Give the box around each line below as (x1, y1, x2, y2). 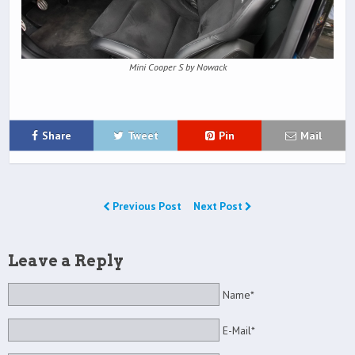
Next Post (193, 199, 245, 214)
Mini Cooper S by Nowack (128, 61, 227, 74)
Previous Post (110, 199, 184, 214)
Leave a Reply (8, 251, 124, 271)
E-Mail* (222, 323, 255, 338)
